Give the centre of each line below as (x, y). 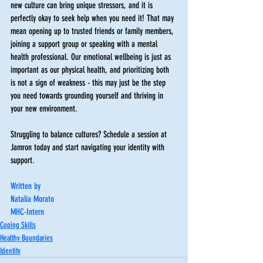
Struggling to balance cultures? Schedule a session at (90, 134)
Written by (26, 186)
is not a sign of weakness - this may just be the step (89, 82)
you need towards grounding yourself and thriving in (88, 95)
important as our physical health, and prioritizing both (91, 70)
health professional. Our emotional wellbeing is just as (92, 57)
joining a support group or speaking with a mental (85, 44)
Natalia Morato (32, 199)
